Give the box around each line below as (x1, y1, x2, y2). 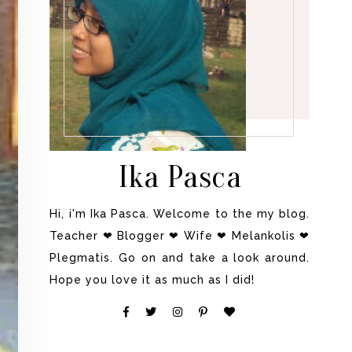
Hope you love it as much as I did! (49, 273, 255, 287)
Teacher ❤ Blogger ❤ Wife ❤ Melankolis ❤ (49, 229, 310, 243)
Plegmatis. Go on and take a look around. (49, 251, 310, 265)
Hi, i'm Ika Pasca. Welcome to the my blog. (49, 207, 310, 221)
